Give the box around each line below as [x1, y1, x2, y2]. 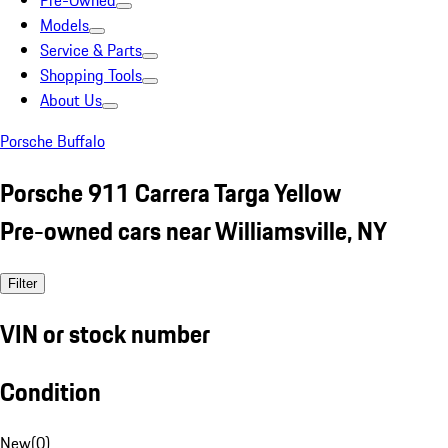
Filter [8, 275, 37, 291]
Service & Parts [40, 38, 142, 62]
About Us [40, 88, 102, 112]
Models [40, 13, 89, 37]
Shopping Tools [40, 63, 142, 87]
